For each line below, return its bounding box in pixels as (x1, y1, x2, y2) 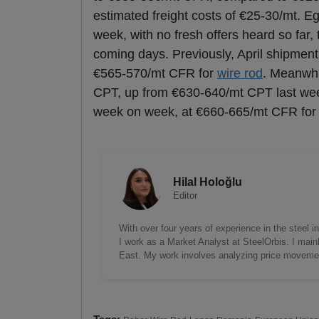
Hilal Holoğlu (173, 176, 242, 189)
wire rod (217, 66, 263, 81)
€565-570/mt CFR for (93, 66, 217, 81)
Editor (173, 190, 197, 202)
